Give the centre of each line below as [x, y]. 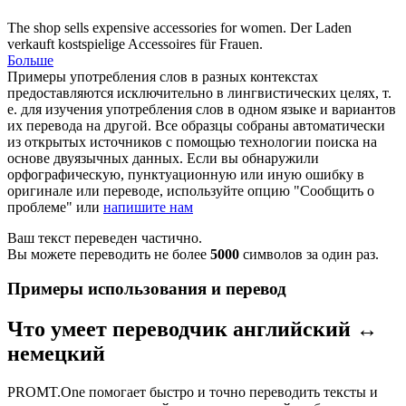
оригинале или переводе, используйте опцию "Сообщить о [191, 190]
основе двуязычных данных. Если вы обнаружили [163, 158]
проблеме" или [55, 207]
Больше [30, 60]
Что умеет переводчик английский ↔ [193, 329]
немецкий [56, 354]
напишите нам [148, 207]
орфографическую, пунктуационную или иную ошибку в [186, 174]
